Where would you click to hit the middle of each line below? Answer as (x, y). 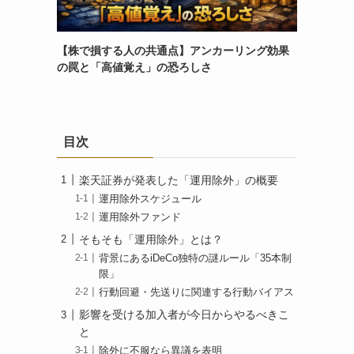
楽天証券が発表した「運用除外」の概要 (179, 180)
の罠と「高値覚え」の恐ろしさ (134, 67)
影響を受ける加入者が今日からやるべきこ (184, 315)
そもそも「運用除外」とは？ (151, 239)
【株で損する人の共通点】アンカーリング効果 (173, 50)
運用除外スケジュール (151, 199)
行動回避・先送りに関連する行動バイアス (197, 293)
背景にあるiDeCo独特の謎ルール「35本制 (196, 259)
